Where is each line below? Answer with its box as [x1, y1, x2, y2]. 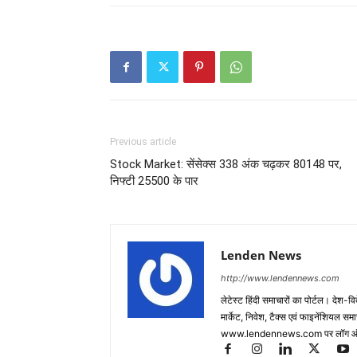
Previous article [110, 136, 176, 147]
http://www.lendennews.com [221, 273, 339, 284]
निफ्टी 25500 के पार [110, 174, 198, 188]
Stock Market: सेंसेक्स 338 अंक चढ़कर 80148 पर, [110, 157, 342, 171]
